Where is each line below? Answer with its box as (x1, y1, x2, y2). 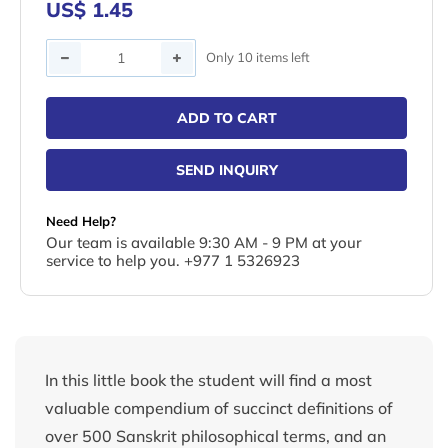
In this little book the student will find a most (45, 369, 372, 390)
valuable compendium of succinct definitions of (45, 397, 393, 418)
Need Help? (46, 212, 116, 229)
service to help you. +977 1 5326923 (46, 250, 300, 270)
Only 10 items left (206, 49, 310, 66)
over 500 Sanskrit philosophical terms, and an (45, 425, 386, 446)
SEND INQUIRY (175, 160, 278, 179)
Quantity (45, 41, 110, 62)
